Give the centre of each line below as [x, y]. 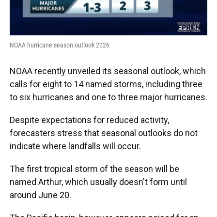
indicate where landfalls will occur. [75, 146]
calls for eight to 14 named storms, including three [106, 84]
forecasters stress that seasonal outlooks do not [104, 133]
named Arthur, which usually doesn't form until [98, 182]
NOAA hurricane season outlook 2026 [60, 45]
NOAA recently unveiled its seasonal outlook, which [108, 71]
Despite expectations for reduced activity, [89, 120]
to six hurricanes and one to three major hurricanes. [108, 97]
